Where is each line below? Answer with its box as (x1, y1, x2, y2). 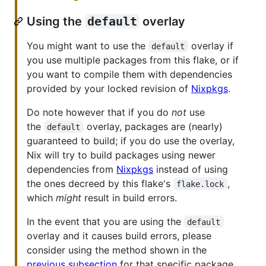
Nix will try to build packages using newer (27, 148, 216, 161)
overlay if (188, 39, 236, 52)
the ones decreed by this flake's (27, 177, 173, 189)
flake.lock (176, 179, 224, 189)
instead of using (153, 163, 228, 175)
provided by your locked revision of (27, 82, 191, 94)
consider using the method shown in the (27, 243, 207, 256)
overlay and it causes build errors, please (27, 229, 211, 242)
